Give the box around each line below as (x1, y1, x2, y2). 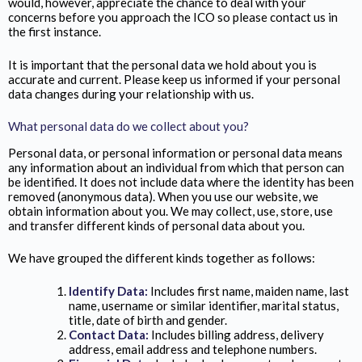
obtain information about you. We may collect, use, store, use (8, 203, 333, 218)
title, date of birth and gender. (69, 312, 227, 327)
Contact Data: (69, 326, 151, 342)
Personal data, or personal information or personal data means (8, 145, 343, 160)
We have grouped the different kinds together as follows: (8, 250, 315, 265)
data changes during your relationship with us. (8, 86, 254, 101)
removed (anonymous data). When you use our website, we (8, 188, 318, 204)
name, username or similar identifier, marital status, (69, 297, 339, 313)
